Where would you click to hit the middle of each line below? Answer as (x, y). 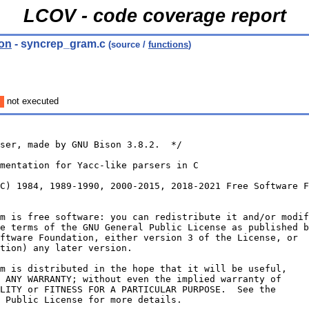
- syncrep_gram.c (59, 44)
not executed (31, 101)
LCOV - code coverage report (154, 16)
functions (168, 44)
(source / (127, 44)
